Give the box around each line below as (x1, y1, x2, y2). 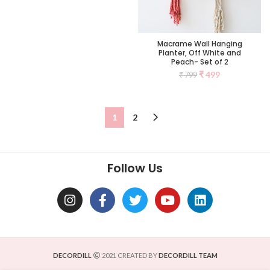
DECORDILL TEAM (158, 251, 218, 260)
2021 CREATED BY (100, 251, 159, 260)
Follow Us (107, 160, 163, 177)
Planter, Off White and (158, 48, 241, 58)
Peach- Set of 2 (171, 57, 228, 67)
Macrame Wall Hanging (157, 39, 242, 49)
